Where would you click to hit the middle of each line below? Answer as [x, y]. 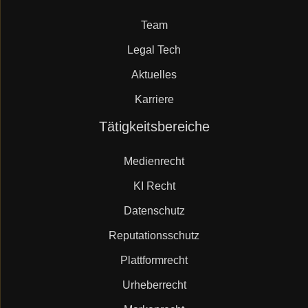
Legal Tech [154, 50]
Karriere [154, 99]
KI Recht [154, 186]
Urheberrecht [154, 285]
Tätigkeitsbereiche [154, 126]
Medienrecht [154, 161]
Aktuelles [154, 75]
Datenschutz [154, 211]
